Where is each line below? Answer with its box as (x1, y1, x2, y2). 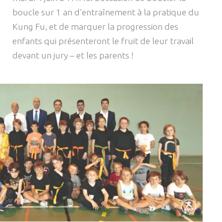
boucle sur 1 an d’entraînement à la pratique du (12, 7, 199, 17)
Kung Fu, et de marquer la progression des (12, 22, 178, 32)
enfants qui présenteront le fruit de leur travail (12, 36, 194, 46)
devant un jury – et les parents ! (12, 51, 133, 60)
